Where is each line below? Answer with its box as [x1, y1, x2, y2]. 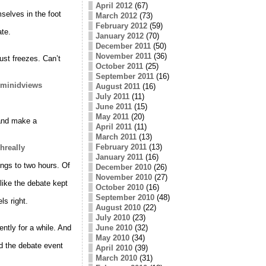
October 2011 [95, 61, 143, 71]
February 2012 [95, 21, 147, 30]
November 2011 [95, 51, 151, 61]
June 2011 [95, 102, 132, 111]
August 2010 [95, 202, 141, 212]
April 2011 [95, 122, 132, 131]
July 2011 [95, 91, 129, 101]
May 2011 [95, 112, 129, 121]
